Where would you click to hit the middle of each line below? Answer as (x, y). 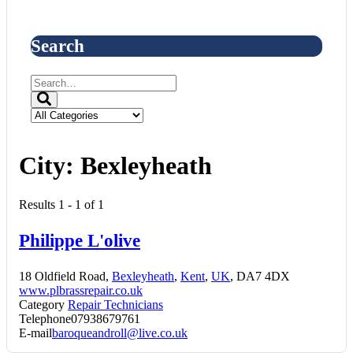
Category (42, 305)
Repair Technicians (115, 305)
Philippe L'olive (80, 240)
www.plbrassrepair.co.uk (81, 290)
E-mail (35, 333)
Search (58, 45)
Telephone (45, 319)
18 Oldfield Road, (65, 276)
